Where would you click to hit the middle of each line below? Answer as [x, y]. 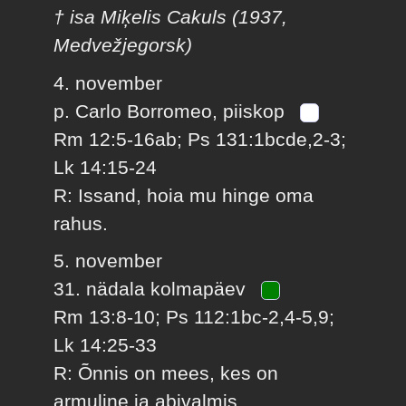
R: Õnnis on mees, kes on [166, 373]
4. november [108, 82]
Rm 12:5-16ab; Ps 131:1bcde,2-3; [200, 139]
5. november [108, 261]
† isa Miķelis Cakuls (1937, [171, 17]
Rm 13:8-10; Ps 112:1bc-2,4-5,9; [194, 317]
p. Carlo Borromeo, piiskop [172, 111]
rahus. [81, 223]
